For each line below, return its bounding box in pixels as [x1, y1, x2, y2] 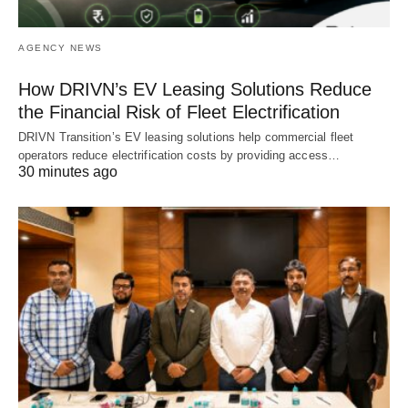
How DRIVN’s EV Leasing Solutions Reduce [18, 78, 372, 99]
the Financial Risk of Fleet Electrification [18, 101, 340, 122]
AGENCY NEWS [18, 42, 103, 53]
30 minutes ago [18, 163, 117, 179]
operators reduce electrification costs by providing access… [18, 148, 340, 162]
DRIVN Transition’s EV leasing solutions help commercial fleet [18, 129, 354, 144]
